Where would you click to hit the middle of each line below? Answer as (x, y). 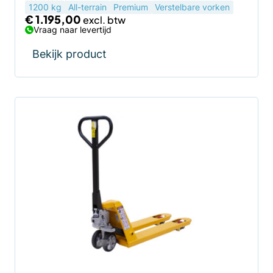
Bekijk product (69, 54)
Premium (130, 7)
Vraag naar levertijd (73, 30)
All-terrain (87, 7)
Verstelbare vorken (193, 7)
